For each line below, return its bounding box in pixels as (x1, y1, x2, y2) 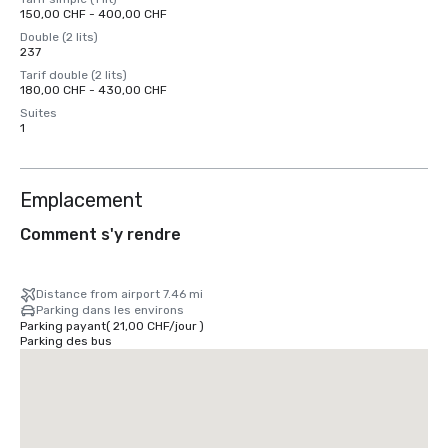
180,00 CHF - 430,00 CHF (20, 83, 167, 97)
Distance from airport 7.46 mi (36, 287, 203, 301)
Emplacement (20, 188, 143, 212)
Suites (20, 106, 57, 120)
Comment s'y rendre (20, 225, 181, 244)
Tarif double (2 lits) (20, 68, 127, 82)
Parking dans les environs (36, 303, 184, 317)
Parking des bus (20, 334, 112, 348)
